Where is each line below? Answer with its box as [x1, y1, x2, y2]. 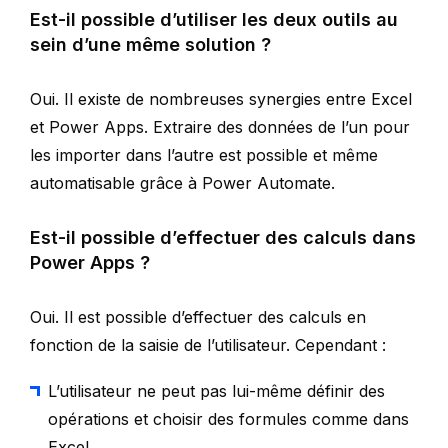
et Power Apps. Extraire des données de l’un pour [30, 116, 410, 137]
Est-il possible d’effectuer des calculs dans [30, 226, 416, 248]
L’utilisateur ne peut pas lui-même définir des [48, 380, 385, 401]
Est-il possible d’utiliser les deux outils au [30, 8, 398, 30]
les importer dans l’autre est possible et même [30, 144, 378, 165]
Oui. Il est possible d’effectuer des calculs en [30, 306, 366, 327]
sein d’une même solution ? [30, 33, 271, 55]
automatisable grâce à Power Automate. [30, 172, 335, 193]
